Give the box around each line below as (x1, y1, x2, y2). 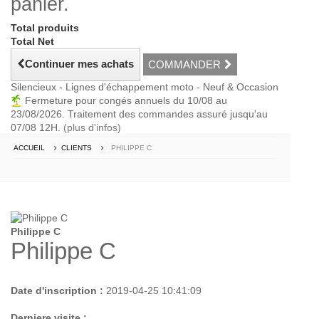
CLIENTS (61, 144, 92, 152)
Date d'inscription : (11, 285, 103, 297)
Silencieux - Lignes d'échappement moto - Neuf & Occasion (11, 81, 278, 93)
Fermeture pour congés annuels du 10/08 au (22, 95, 227, 106)
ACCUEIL (14, 144, 45, 152)
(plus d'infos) (63, 122, 121, 134)
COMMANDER (148, 58, 221, 70)
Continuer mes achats (25, 58, 134, 70)
